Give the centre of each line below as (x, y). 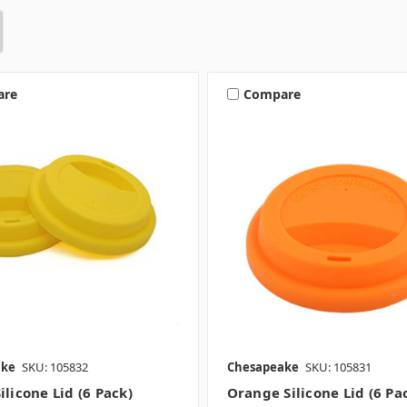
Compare (272, 94)
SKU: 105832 (55, 367)
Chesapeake (263, 367)
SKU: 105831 (338, 367)
